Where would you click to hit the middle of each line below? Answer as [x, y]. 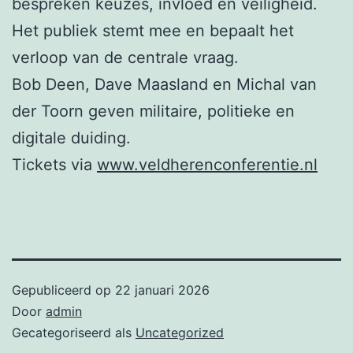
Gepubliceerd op [63, 290]
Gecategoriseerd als [74, 332]
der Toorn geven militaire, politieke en [153, 111]
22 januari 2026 [162, 290]
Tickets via [54, 164]
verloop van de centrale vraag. [125, 57]
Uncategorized [180, 332]
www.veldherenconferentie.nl [207, 164]
